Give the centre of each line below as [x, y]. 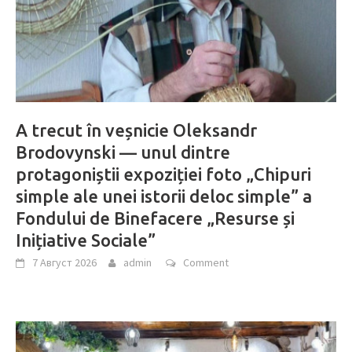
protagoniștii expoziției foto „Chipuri [163, 174]
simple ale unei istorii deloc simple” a [164, 196]
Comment [206, 262]
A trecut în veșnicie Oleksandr [136, 130]
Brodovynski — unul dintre [123, 152]
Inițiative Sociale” [86, 240]
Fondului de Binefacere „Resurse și [155, 218]
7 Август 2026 [64, 262]
